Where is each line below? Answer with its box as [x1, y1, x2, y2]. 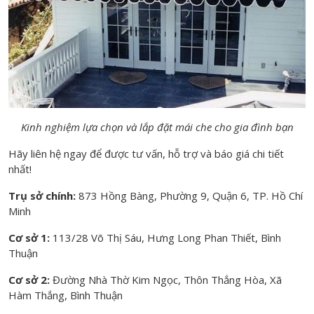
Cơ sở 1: [8, 230, 53, 245]
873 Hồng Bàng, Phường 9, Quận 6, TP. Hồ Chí [78, 188, 303, 203]
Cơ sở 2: [8, 272, 53, 287]
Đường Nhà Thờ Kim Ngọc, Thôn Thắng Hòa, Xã [53, 272, 282, 287]
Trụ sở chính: [8, 188, 78, 203]
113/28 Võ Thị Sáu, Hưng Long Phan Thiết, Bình [53, 230, 281, 245]
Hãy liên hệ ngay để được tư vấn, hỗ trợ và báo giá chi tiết [8, 146, 284, 161]
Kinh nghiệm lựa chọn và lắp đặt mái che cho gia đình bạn [20, 119, 294, 134]
